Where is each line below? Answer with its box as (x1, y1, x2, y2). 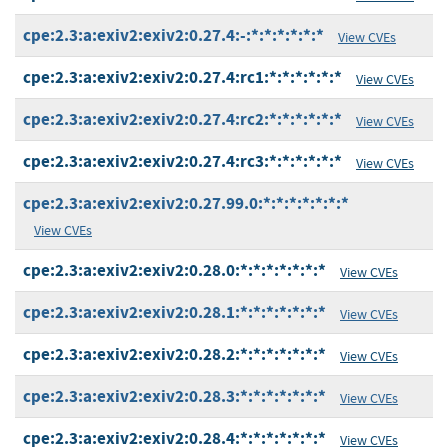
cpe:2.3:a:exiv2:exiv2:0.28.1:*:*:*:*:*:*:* (23, 301, 326, 325)
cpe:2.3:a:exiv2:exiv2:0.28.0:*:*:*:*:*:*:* (23, 259, 326, 283)
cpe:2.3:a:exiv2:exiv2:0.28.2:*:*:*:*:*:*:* (23, 343, 326, 367)
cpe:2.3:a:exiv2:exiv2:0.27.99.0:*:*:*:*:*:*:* (23, 192, 349, 216)
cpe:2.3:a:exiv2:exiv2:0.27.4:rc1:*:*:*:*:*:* (23, 66, 342, 90)
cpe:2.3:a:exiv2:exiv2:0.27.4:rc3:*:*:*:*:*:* (23, 150, 342, 174)
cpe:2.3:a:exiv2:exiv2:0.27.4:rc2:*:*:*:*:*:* (23, 108, 342, 132)
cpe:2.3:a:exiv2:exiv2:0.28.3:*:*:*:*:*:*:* (23, 385, 326, 409)
